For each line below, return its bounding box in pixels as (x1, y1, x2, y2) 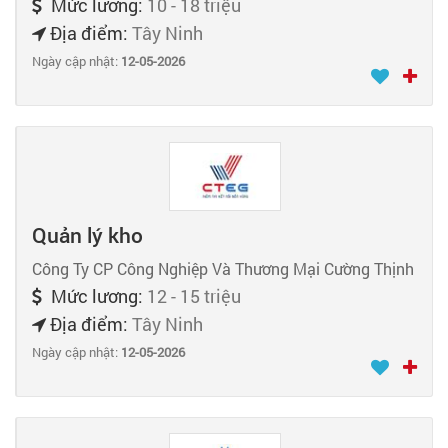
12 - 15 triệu (147, 284, 241, 309)
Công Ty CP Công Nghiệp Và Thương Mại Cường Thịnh (32, 258, 414, 280)
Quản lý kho (32, 221, 143, 250)
